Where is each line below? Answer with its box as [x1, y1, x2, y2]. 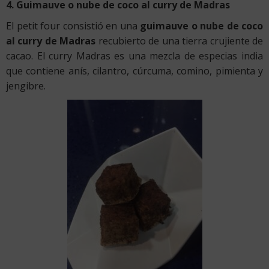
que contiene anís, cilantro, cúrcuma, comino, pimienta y [6, 64, 263, 77]
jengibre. [6, 79, 46, 92]
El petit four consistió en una [6, 19, 140, 32]
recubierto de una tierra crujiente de [95, 34, 264, 47]
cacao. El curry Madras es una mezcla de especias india [6, 49, 263, 62]
